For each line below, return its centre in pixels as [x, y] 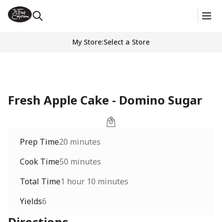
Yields [31, 201]
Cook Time [40, 162]
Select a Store [126, 42]
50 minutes [80, 162]
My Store [87, 42]
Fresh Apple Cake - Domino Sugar [105, 100]
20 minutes [80, 142]
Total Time [40, 181]
